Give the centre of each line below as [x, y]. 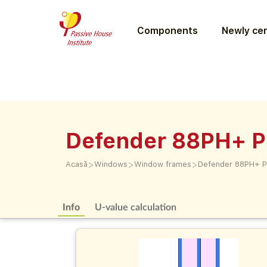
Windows [111, 164]
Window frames [163, 164]
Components [167, 30]
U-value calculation [136, 207]
